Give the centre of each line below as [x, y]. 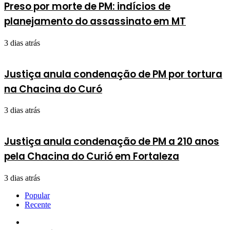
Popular [37, 195]
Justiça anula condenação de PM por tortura [113, 74]
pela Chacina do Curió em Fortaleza [92, 157]
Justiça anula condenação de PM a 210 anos [112, 142]
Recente [38, 204]
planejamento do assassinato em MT [95, 22]
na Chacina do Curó [53, 89]
